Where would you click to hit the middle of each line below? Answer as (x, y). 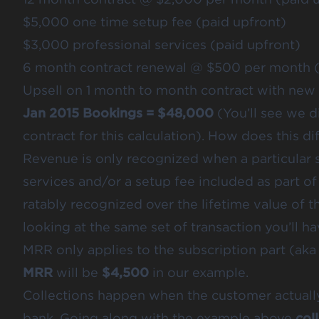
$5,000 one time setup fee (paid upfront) (155, 22)
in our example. (199, 273)
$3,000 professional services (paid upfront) (162, 45)
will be (77, 273)
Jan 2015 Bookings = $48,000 (120, 113)
